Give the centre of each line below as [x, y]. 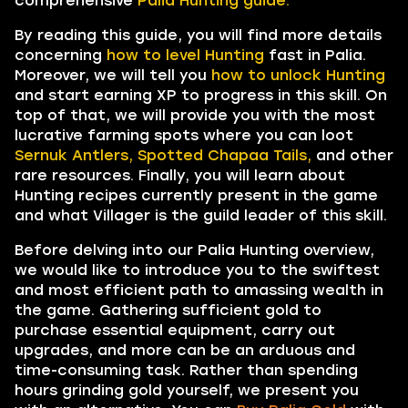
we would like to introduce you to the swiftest [197, 270]
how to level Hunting [185, 55]
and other [352, 155]
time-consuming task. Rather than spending [186, 370]
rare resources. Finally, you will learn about [180, 175]
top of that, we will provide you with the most [195, 115]
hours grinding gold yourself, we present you [187, 390]
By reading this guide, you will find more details [198, 35]
